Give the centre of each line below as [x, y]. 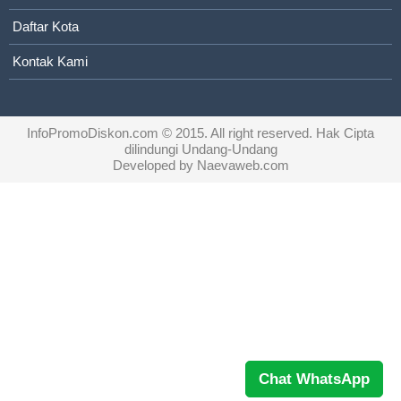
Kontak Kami [50, 62]
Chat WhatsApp [314, 379]
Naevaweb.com [243, 166]
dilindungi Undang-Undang [200, 149]
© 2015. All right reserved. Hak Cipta [266, 133]
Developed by [154, 166]
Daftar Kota [46, 27]
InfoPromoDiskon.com [93, 133]
